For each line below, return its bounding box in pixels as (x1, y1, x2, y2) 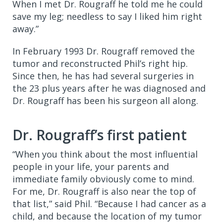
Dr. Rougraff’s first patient (12, 125, 187, 144)
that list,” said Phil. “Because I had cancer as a (12, 197, 206, 210)
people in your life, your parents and (12, 160, 169, 172)
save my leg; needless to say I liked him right (12, 10, 202, 22)
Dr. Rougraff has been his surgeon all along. (12, 94, 198, 107)
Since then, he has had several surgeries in (12, 69, 194, 82)
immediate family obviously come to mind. (12, 172, 194, 185)
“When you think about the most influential (12, 148, 198, 160)
